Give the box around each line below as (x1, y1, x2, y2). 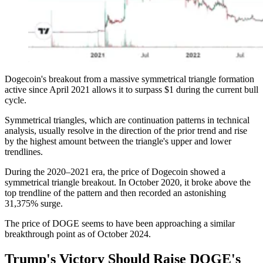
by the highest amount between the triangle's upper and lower (5, 136, 231, 146)
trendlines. (5, 146, 43, 157)
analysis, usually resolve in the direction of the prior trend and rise (5, 125, 247, 136)
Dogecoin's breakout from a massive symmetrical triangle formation (5, 73, 254, 84)
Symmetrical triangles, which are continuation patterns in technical (5, 114, 249, 125)
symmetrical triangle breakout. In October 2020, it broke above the (5, 177, 251, 187)
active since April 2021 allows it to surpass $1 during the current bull (5, 84, 258, 95)
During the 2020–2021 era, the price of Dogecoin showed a (5, 166, 225, 177)
